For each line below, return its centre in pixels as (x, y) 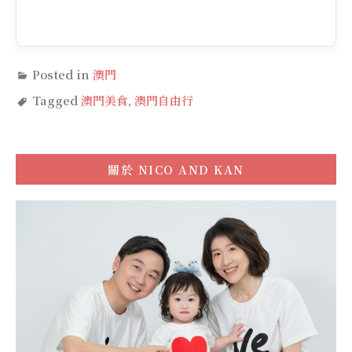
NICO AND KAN (191, 170)
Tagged (57, 101)
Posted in (62, 75)
